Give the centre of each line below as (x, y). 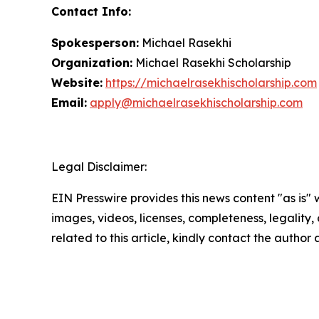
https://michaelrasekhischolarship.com (211, 83)
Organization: (92, 63)
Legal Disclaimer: (99, 167)
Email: (69, 103)
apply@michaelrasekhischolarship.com (196, 103)
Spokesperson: (95, 43)
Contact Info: (91, 11)
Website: (77, 83)
